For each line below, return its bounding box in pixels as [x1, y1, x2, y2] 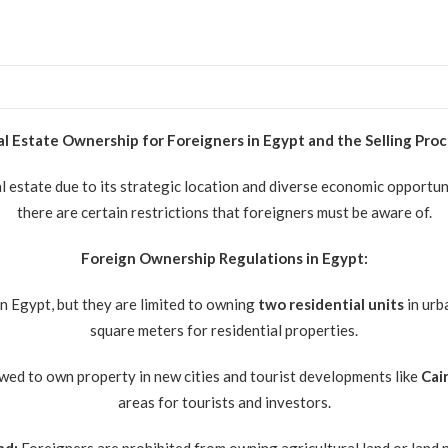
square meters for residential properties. [90, 321, 358, 339]
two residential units [258, 295, 404, 313]
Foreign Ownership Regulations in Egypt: [80, 249, 368, 267]
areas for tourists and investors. [117, 393, 331, 411]
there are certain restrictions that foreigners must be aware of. [16, 203, 432, 221]
